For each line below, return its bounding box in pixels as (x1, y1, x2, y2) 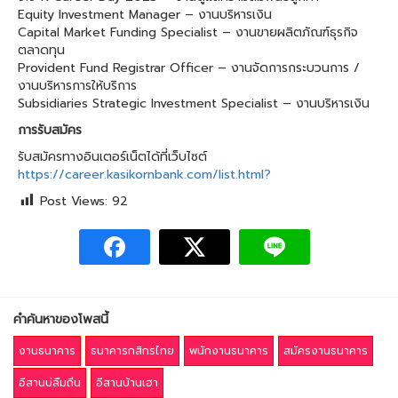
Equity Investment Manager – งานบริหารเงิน (18, 5, 272, 24)
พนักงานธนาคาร (189, 343, 268, 360)
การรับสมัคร (18, 121, 82, 139)
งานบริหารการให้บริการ (18, 76, 137, 95)
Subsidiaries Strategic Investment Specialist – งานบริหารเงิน (18, 94, 370, 113)
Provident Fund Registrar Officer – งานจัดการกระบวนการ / (18, 59, 360, 77)
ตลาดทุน (18, 41, 65, 60)
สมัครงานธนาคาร (283, 343, 368, 360)
